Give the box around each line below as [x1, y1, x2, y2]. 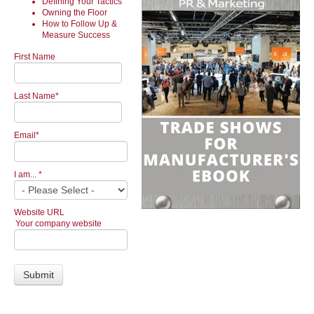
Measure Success [42, 30, 110, 40]
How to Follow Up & [42, 19, 117, 29]
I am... [14, 170, 39, 179]
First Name [14, 52, 55, 62]
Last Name [14, 91, 55, 101]
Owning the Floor [42, 8, 107, 18]
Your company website [15, 219, 102, 228]
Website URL [14, 207, 64, 217]
